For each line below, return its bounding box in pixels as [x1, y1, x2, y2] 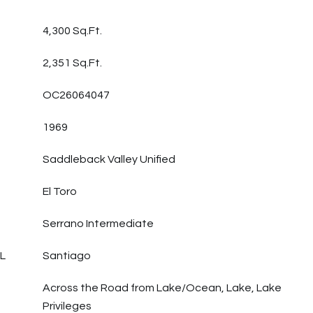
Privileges [43, 300, 92, 312]
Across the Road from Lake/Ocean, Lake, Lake [43, 282, 282, 293]
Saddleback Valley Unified [43, 154, 175, 165]
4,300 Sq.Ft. [43, 25, 102, 36]
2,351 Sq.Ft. [43, 57, 102, 68]
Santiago [43, 250, 91, 261]
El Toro [43, 186, 77, 197]
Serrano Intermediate [43, 218, 154, 229]
